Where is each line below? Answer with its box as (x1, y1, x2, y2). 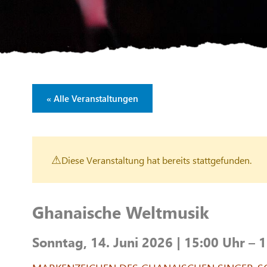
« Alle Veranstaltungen (46, 92, 138, 105)
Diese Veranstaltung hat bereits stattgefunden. (61, 153, 252, 166)
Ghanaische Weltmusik (32, 200, 209, 223)
